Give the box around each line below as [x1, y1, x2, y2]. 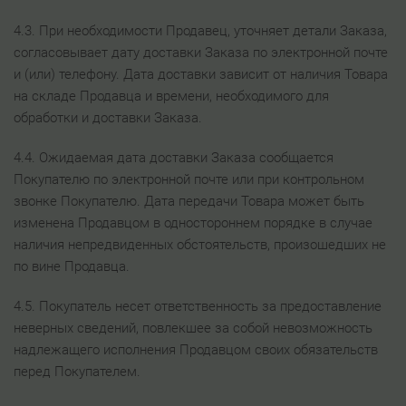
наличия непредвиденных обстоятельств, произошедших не [14, 237, 386, 253]
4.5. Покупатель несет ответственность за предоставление [14, 298, 382, 314]
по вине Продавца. [14, 258, 130, 275]
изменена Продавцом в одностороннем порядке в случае [14, 215, 372, 231]
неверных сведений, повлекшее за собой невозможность [14, 320, 372, 336]
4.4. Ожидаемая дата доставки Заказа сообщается [14, 150, 333, 166]
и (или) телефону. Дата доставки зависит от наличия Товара [14, 66, 388, 82]
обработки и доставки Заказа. [14, 110, 202, 126]
